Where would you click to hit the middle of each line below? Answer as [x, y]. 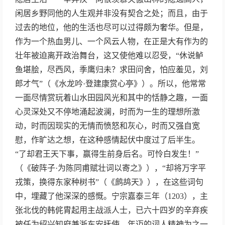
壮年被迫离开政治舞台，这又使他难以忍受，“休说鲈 [109, 55]
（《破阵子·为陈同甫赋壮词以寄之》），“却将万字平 [110, 168]
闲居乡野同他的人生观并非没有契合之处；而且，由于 [111, 13]
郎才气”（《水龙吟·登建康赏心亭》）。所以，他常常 [110, 84]
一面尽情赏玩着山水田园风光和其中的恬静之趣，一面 [111, 98]
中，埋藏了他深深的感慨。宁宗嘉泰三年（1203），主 [111, 196]
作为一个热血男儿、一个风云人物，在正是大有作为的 [111, 41]
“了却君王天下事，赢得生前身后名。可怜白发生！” [107, 154]
